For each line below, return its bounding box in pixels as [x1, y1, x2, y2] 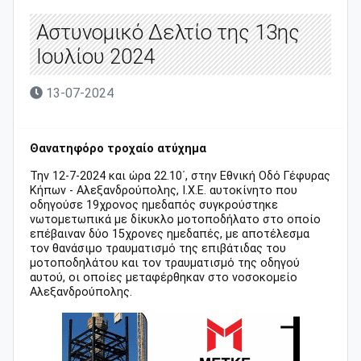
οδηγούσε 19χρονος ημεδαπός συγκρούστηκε [30, 197, 278, 212]
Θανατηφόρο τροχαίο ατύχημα [30, 141, 206, 156]
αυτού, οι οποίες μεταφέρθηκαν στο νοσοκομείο [30, 270, 297, 284]
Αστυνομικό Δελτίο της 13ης [36, 19, 300, 44]
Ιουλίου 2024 [36, 44, 155, 68]
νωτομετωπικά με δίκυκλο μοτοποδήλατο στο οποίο [30, 212, 321, 226]
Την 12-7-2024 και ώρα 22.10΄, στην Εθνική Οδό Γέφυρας [30, 168, 330, 183]
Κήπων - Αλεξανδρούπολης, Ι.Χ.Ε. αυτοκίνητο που [30, 183, 297, 197]
